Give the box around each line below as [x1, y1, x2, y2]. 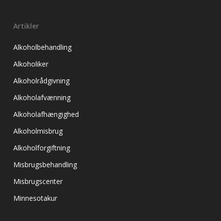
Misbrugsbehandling [13, 160, 77, 169]
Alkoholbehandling [13, 42, 72, 52]
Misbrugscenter [13, 177, 63, 186]
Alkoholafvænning [13, 93, 71, 102]
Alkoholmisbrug [13, 126, 63, 136]
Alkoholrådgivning [13, 76, 70, 85]
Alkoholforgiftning [13, 143, 70, 152]
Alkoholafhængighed [13, 110, 79, 119]
